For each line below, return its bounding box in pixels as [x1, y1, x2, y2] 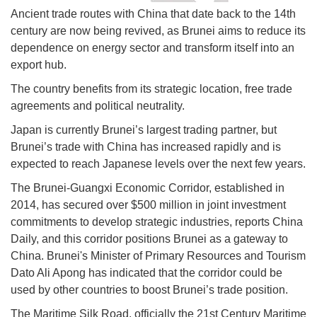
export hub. [11, 58, 69, 71]
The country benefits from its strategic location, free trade [11, 82, 292, 95]
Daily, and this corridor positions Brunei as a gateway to [11, 232, 288, 245]
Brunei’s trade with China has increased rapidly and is [11, 140, 281, 153]
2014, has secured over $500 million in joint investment [11, 198, 286, 211]
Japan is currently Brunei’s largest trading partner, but [11, 123, 277, 136]
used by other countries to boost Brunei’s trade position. [11, 283, 288, 296]
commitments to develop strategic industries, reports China [11, 215, 303, 228]
